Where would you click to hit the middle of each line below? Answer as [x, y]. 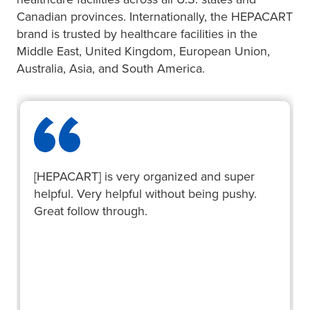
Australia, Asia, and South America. [111, 69]
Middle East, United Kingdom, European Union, [143, 51]
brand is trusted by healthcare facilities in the [137, 34]
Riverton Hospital [71, 288]
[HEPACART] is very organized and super [144, 176]
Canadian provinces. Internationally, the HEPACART [155, 17]
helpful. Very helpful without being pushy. [145, 194]
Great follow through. [91, 211]
